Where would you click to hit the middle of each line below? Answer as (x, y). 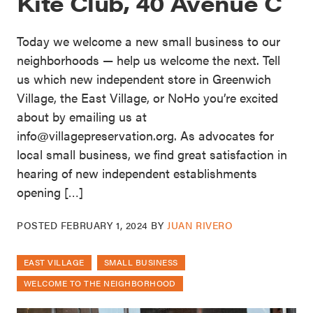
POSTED (39, 225)
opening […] (50, 192)
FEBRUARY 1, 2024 (104, 225)
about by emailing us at (82, 117)
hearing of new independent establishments (137, 173)
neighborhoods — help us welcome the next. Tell (148, 60)
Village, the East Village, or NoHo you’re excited (147, 98)
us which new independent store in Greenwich (144, 79)
